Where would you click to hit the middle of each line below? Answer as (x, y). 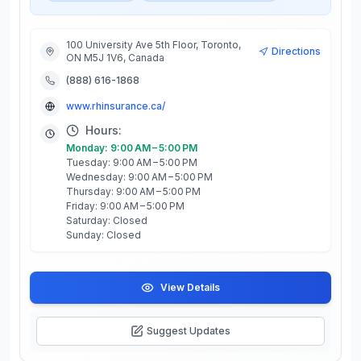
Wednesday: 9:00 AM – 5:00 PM (139, 177)
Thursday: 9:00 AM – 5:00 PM (133, 191)
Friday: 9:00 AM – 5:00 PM (125, 206)
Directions (296, 51)
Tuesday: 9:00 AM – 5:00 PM (132, 162)
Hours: (104, 130)
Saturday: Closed (107, 220)
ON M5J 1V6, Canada (115, 58)
